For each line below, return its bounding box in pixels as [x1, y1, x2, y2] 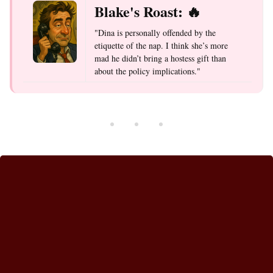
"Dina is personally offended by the [94, 27, 216, 39]
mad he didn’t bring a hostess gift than [94, 52, 226, 65]
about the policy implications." [94, 65, 200, 77]
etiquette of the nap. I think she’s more [94, 40, 228, 52]
